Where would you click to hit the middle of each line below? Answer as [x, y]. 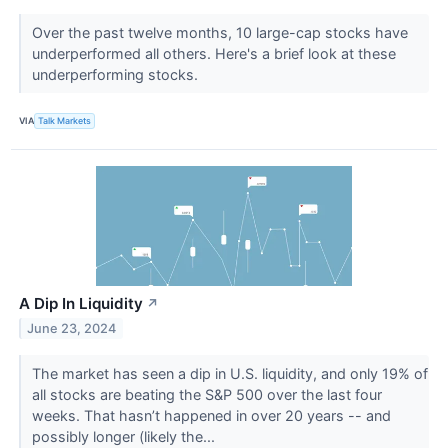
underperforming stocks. [116, 74]
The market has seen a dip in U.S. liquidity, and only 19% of [229, 373]
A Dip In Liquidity [81, 303]
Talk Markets [65, 121]
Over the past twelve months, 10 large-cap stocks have [219, 32]
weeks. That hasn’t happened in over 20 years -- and [211, 415]
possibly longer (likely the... [125, 436]
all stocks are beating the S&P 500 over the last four [206, 394]
